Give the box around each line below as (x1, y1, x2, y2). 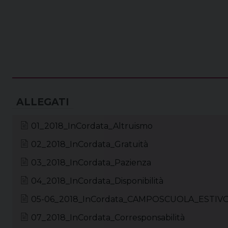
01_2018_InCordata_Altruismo (31, 121, 153, 131)
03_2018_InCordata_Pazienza (31, 157, 151, 167)
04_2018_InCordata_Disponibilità (31, 176, 163, 186)
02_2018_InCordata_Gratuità (31, 139, 148, 149)
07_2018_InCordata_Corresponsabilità (31, 212, 185, 222)
